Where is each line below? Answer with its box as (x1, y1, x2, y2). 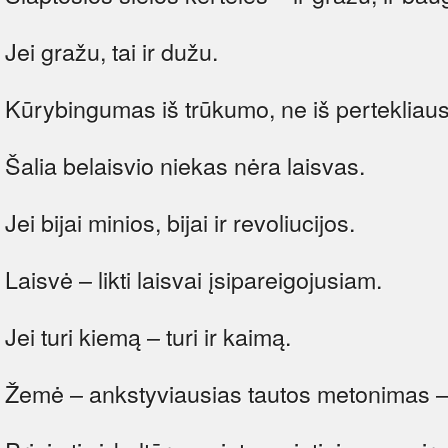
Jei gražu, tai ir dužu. (5, 33, 218, 68)
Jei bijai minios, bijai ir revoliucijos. (5, 204, 355, 239)
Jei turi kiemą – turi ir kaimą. (5, 318, 291, 353)
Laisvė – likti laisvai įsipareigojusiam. (5, 261, 382, 296)
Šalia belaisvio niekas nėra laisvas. (5, 147, 365, 182)
